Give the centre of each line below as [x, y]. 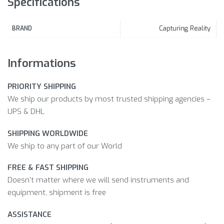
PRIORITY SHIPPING [42, 86]
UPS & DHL [26, 111]
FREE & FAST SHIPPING [48, 168]
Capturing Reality [184, 28]
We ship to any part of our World [65, 146]
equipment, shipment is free [57, 193]
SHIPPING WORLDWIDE [48, 133]
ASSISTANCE [30, 215]
